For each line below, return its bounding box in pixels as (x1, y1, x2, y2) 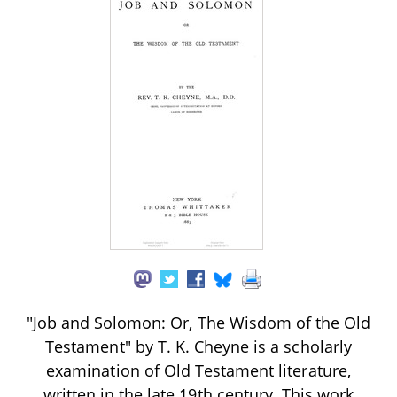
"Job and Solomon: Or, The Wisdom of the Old (26, 311, 371, 333)
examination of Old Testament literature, (46, 359, 351, 381)
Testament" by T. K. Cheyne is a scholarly (45, 335, 352, 357)
